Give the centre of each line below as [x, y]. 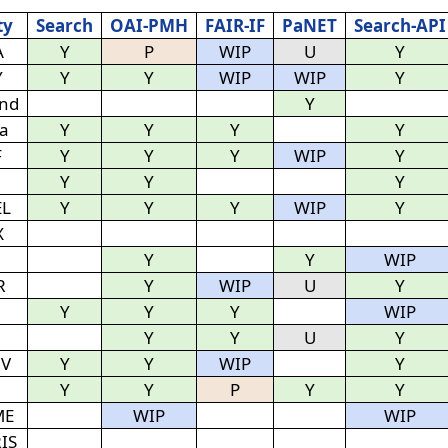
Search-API [400, 26]
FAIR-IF [235, 26]
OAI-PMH [149, 26]
